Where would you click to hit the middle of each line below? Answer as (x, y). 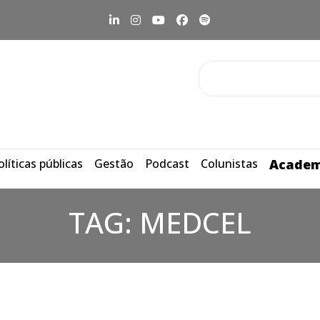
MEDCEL (195, 222)
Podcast (167, 164)
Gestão (114, 164)
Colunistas (229, 164)
